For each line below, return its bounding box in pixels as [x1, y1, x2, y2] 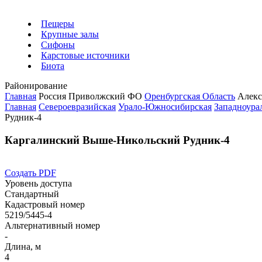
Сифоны [41, 40, 75, 50]
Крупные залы [41, 29, 99, 39]
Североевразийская [39, 102, 116, 112]
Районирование [5, 81, 67, 91]
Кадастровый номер [5, 199, 85, 210]
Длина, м [5, 242, 41, 252]
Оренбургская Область [144, 91, 235, 101]
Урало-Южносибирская [118, 102, 212, 112]
